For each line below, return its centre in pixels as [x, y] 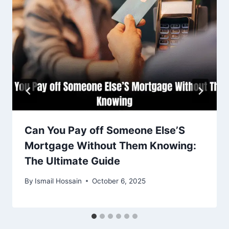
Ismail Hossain [59, 181]
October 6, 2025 [119, 181]
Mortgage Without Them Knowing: [110, 146]
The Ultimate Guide [72, 161]
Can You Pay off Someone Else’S [105, 131]
